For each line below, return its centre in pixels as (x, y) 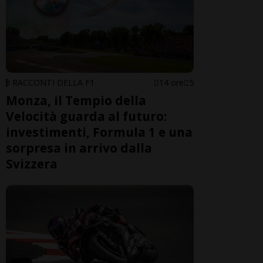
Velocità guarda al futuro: (86, 117)
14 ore (171, 83)
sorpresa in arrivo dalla (79, 148)
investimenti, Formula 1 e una (99, 132)
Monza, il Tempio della (76, 101)
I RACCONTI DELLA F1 (51, 83)
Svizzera (32, 164)
